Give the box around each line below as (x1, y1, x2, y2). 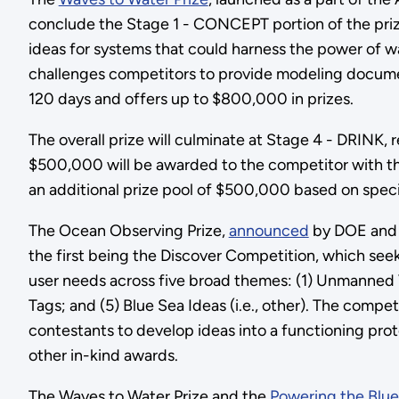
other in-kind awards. (28, 345, 178, 365)
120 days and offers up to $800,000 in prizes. (28, 88, 354, 109)
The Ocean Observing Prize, (28, 220, 229, 240)
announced (228, 220, 309, 240)
